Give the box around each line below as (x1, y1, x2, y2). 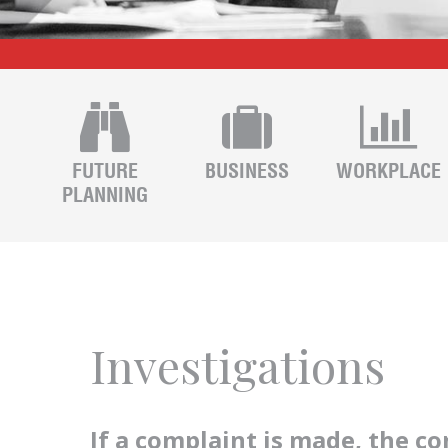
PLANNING (62, 182, 149, 207)
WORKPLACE (336, 158, 442, 183)
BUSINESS (205, 158, 290, 183)
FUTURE (72, 158, 139, 183)
